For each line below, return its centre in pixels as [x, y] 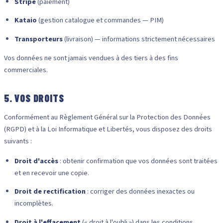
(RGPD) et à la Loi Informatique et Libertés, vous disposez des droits [108, 129]
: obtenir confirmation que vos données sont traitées [138, 161]
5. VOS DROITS [34, 98]
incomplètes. [34, 204]
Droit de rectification [50, 192]
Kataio [25, 20]
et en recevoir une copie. [52, 173]
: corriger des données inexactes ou [140, 192]
